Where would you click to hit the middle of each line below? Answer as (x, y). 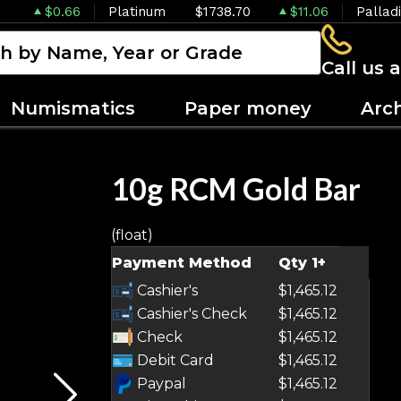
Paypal (160, 384)
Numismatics (73, 108)
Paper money (248, 108)
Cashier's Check (190, 314)
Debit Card (174, 360)
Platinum (137, 11)
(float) (132, 235)
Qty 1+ (302, 263)
